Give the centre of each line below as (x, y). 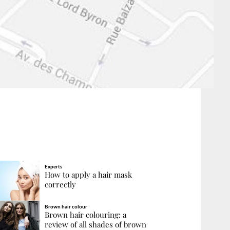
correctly (60, 184)
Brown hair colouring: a (85, 214)
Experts (53, 166)
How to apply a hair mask (88, 174)
